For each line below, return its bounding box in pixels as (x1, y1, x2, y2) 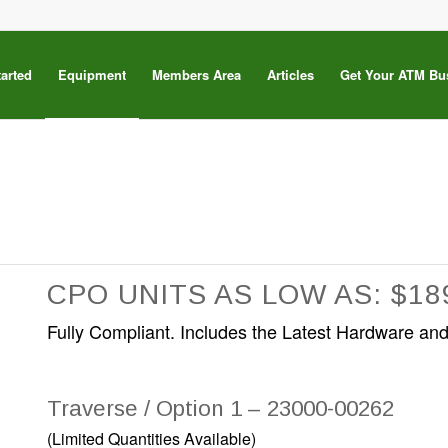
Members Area (151, 65, 241, 84)
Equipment (57, 65, 126, 84)
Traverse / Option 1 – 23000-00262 (46, 395, 394, 421)
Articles (266, 65, 314, 84)
